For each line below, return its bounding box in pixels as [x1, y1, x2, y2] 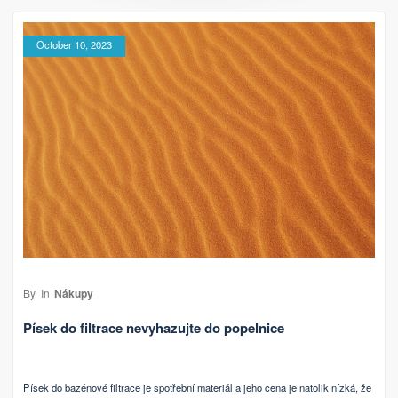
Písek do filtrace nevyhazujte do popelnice [23, 318, 285, 338]
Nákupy [53, 284, 93, 301]
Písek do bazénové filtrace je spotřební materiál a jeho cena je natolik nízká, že [23, 380, 372, 395]
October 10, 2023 [36, 37, 113, 52]
